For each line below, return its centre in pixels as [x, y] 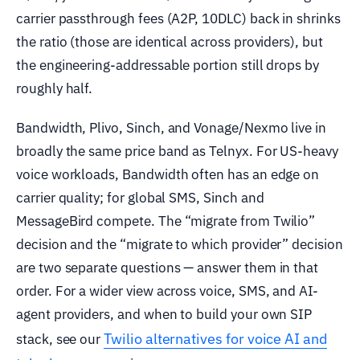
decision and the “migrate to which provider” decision [180, 244]
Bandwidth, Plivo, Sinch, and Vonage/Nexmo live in [172, 127]
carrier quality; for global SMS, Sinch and [140, 197]
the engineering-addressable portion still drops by [168, 65]
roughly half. [55, 88]
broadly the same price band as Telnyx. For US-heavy [177, 151]
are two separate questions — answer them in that [168, 267]
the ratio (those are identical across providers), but [170, 41]
